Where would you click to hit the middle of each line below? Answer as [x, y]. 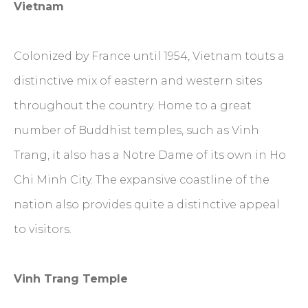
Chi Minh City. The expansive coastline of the [142, 180]
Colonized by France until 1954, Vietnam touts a [149, 56]
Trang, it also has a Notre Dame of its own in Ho [150, 155]
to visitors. [44, 230]
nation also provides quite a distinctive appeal [147, 205]
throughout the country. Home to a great [133, 106]
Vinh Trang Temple [71, 279]
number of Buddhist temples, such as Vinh [136, 131]
